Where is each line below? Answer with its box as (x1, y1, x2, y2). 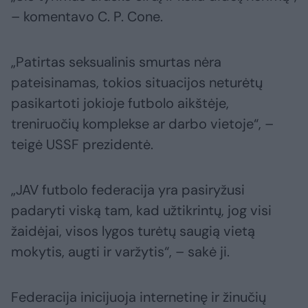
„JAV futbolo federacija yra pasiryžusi (11, 181, 245, 199)
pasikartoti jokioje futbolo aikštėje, (11, 94, 229, 113)
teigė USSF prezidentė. (11, 135, 153, 154)
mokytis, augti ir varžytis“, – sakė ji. (11, 243, 230, 261)
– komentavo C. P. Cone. (11, 8, 163, 26)
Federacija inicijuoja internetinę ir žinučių (11, 288, 266, 307)
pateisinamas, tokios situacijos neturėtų (11, 74, 263, 92)
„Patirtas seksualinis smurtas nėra (11, 53, 221, 71)
